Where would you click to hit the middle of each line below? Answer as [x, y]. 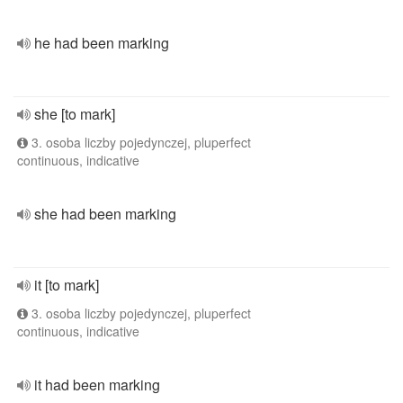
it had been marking [97, 385]
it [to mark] [67, 285]
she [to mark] [75, 114]
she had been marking [105, 214]
